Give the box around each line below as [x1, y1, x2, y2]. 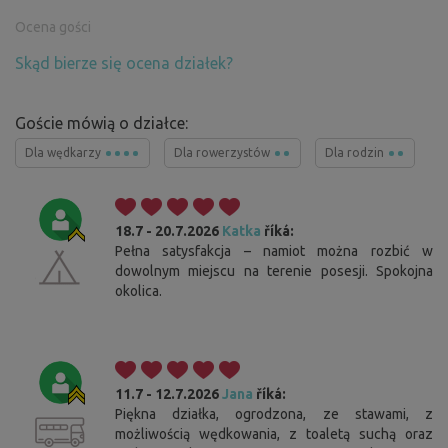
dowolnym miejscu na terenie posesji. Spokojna [115, 263, 433, 280]
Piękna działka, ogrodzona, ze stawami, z [115, 406, 433, 423]
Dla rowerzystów [174, 146, 273, 160]
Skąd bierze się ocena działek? [15, 54, 233, 73]
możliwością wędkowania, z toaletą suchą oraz [115, 426, 433, 443]
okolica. [115, 283, 162, 300]
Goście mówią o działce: [15, 114, 188, 133]
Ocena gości [15, 19, 91, 36]
